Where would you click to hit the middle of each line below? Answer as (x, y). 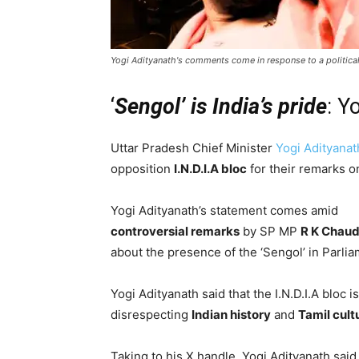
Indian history (231, 315)
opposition (142, 169)
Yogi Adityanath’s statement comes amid (224, 210)
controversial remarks (175, 231)
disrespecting (151, 315)
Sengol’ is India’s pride (221, 107)
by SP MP (270, 231)
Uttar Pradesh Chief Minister (193, 148)
